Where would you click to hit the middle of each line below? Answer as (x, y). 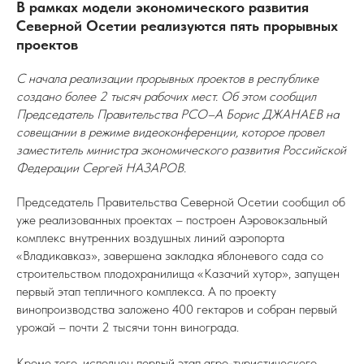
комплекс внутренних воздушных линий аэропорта (150, 238)
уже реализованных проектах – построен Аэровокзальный (172, 220)
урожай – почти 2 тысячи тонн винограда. (128, 327)
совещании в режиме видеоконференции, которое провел (170, 132)
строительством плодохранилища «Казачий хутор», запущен (178, 273)
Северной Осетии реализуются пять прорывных (177, 26)
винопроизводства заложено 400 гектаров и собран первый (177, 309)
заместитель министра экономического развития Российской (181, 150)
